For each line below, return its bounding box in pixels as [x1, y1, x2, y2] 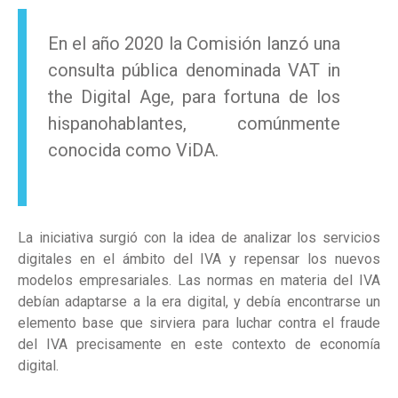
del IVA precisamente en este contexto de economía [18, 336, 380, 354]
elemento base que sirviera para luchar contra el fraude [18, 314, 380, 332]
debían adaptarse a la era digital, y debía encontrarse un [18, 293, 380, 311]
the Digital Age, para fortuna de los [48, 86, 341, 108]
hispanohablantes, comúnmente [48, 113, 341, 135]
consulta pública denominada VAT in [48, 60, 341, 82]
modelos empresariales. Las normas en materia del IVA [18, 272, 380, 290]
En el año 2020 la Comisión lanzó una [48, 33, 341, 55]
